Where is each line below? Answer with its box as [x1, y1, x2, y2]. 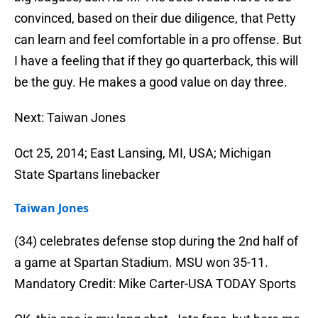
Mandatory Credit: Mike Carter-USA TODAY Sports [14, 276, 296, 292]
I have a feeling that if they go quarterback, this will [14, 53, 298, 69]
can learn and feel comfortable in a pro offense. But [14, 32, 302, 48]
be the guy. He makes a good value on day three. [14, 75, 287, 90]
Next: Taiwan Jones [14, 110, 126, 126]
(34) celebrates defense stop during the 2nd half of [14, 234, 298, 249]
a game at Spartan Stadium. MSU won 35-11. [14, 255, 268, 270]
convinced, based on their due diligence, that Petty [14, 11, 296, 26]
